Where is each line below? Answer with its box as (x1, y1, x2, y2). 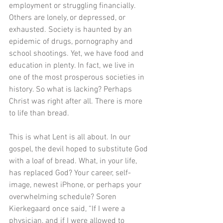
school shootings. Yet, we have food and (9, 49, 146, 59)
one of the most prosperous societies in (9, 73, 146, 83)
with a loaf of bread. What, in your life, (9, 156, 139, 167)
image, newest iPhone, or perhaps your (9, 180, 143, 191)
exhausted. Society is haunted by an (9, 25, 134, 35)
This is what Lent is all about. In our (9, 132, 132, 143)
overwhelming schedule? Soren (9, 192, 118, 203)
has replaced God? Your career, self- (9, 168, 131, 179)
